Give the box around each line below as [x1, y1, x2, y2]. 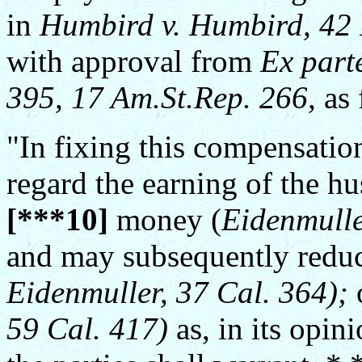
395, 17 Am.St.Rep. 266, [6, 80, 316, 115]
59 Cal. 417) [6, 311, 168, 346]
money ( [116, 202, 221, 237]
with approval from [6, 44, 260, 78]
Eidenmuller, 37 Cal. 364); [6, 275, 348, 309]
